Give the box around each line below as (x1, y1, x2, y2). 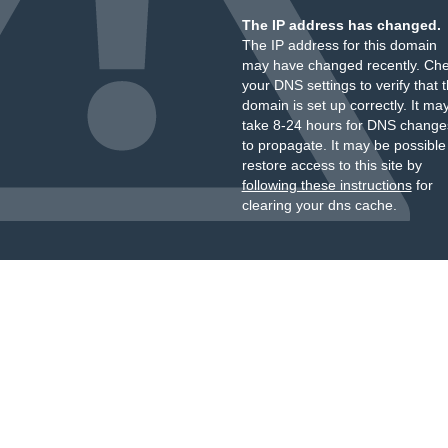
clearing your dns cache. (241, 197, 397, 213)
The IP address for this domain (241, 37, 437, 53)
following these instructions (241, 177, 412, 193)
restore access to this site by (241, 157, 422, 173)
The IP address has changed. (241, 17, 441, 33)
